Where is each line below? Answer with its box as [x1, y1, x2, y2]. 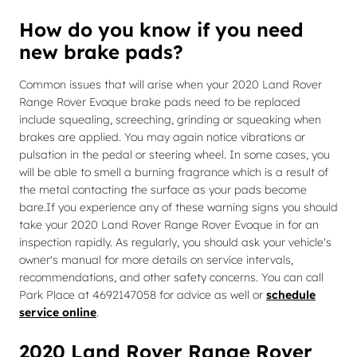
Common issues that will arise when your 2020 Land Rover [19, 77, 322, 92]
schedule [266, 288, 316, 302]
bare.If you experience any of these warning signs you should [19, 200, 338, 214]
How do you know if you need [19, 18, 304, 41]
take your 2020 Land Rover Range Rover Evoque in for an [19, 218, 319, 232]
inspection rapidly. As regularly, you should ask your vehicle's [19, 235, 331, 249]
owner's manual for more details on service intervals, [19, 253, 293, 267]
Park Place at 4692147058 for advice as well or [19, 288, 266, 302]
